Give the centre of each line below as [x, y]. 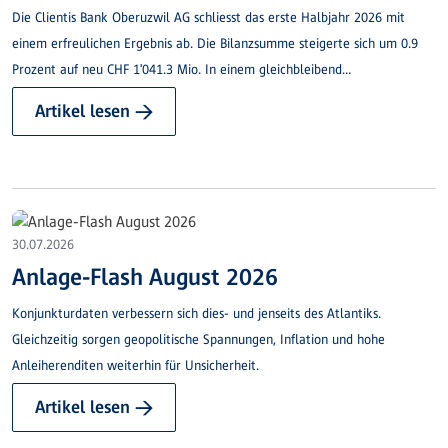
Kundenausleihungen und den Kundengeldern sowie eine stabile [194, 121]
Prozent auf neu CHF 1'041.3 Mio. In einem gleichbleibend [177, 69]
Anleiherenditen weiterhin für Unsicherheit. [135, 365]
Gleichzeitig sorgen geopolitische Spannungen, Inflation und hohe [198, 339]
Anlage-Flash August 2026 [145, 276]
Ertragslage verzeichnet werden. [105, 147]
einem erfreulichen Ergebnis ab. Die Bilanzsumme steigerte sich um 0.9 [215, 43]
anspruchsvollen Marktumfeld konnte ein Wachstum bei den [184, 95]
